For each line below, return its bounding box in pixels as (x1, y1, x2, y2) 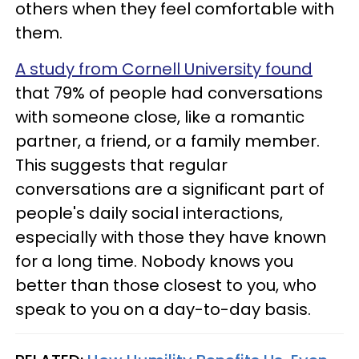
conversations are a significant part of (15, 178, 325, 201)
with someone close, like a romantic (15, 106, 305, 129)
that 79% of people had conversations (15, 82, 323, 105)
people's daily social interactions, (15, 202, 283, 225)
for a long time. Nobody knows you (15, 250, 293, 273)
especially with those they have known (15, 226, 326, 249)
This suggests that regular (15, 154, 228, 177)
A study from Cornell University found (15, 58, 313, 81)
